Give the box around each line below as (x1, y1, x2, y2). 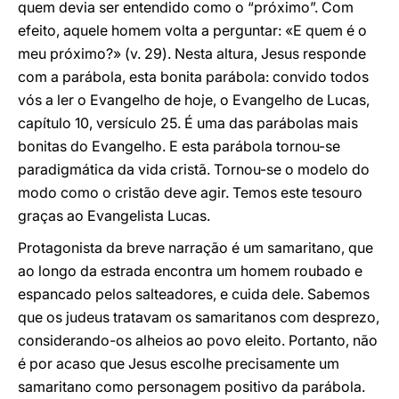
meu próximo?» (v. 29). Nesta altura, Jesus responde (18, 45, 366, 62)
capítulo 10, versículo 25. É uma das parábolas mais (18, 114, 358, 132)
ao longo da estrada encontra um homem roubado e (18, 262, 362, 280)
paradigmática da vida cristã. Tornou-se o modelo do (18, 160, 370, 178)
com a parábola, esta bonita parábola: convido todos (18, 68, 369, 85)
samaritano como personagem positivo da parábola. (18, 378, 365, 395)
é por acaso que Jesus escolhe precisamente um (18, 354, 339, 372)
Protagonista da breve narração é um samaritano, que (18, 239, 373, 256)
